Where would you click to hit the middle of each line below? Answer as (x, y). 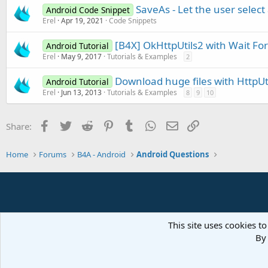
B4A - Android (102, 154)
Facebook (71, 125)
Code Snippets (133, 20)
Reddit (107, 125)
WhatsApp (179, 125)
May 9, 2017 (81, 56)
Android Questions (173, 154)
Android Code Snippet (88, 10)
